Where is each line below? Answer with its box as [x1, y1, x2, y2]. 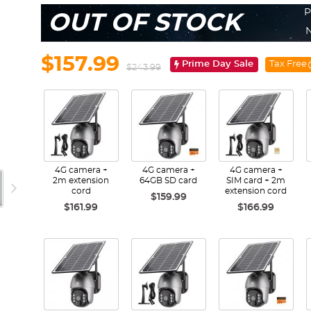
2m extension [53, 176, 110, 185]
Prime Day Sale [182, 60, 254, 69]
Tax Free [269, 60, 307, 69]
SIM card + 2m [226, 176, 286, 185]
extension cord [225, 187, 287, 195]
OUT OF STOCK [47, 10, 241, 35]
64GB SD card [140, 176, 198, 185]
